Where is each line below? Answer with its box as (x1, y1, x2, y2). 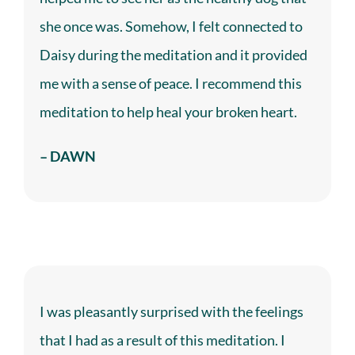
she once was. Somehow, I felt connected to (39, 17, 303, 36)
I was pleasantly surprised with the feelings (39, 303, 303, 321)
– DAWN (39, 147, 96, 166)
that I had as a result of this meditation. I (39, 331, 285, 349)
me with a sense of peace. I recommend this (39, 74, 302, 93)
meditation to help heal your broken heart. (39, 103, 297, 121)
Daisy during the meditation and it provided (39, 46, 307, 64)
